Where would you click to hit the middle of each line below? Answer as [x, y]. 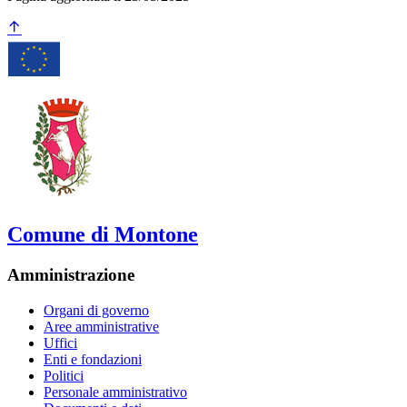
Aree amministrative [101, 326]
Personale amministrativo [115, 392]
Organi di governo [96, 310]
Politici [64, 375]
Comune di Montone [103, 235]
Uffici [60, 342]
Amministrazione [71, 274]
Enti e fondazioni [93, 359]
